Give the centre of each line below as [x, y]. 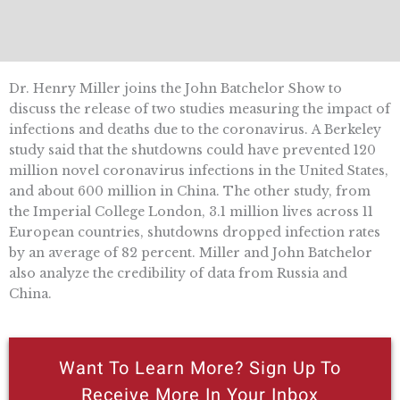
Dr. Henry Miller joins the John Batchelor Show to [175, 89]
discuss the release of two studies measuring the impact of [200, 109]
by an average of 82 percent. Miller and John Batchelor [191, 253]
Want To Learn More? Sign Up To [200, 368]
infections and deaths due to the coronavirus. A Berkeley [195, 130]
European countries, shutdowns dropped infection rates [195, 233]
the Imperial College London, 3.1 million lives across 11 [191, 212]
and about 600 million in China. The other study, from [190, 192]
